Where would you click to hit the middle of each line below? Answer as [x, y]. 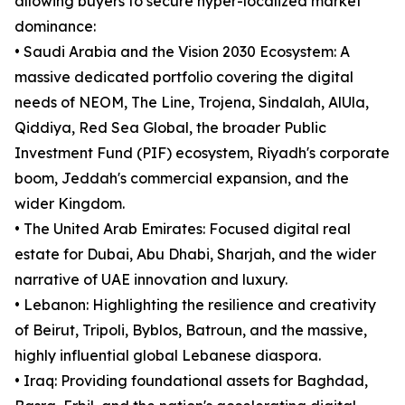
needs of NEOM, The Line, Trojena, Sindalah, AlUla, [192, 103]
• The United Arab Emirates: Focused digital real [183, 229]
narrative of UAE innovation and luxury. [151, 280]
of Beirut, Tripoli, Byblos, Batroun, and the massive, [191, 330]
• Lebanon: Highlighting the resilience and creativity [195, 305]
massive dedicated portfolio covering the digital [184, 77]
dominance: [55, 27]
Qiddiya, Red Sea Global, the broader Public [170, 128]
